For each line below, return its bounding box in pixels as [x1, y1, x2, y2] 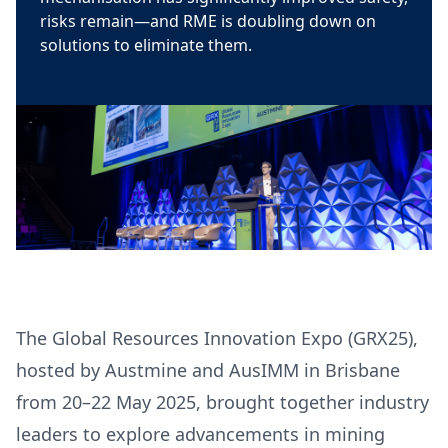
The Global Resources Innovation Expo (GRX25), [16, 326, 418, 350]
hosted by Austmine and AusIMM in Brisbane [16, 358, 400, 382]
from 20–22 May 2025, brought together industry [16, 390, 429, 414]
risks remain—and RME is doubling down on [40, 9, 376, 32]
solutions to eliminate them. [40, 33, 256, 56]
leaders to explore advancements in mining [16, 422, 385, 446]
